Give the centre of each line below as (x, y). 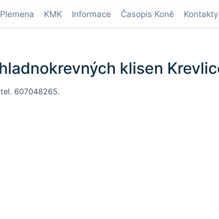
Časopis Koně (147, 14)
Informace (91, 14)
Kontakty (201, 14)
